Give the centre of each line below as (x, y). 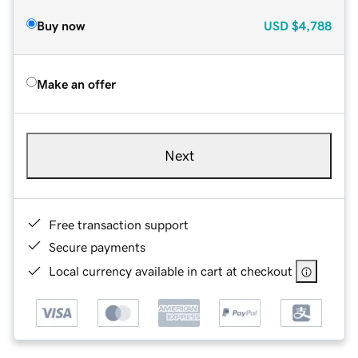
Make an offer (76, 84)
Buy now (61, 25)
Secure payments (97, 247)
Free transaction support (119, 224)
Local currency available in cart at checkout (171, 270)
